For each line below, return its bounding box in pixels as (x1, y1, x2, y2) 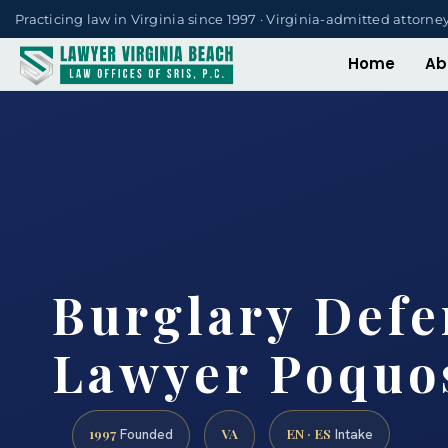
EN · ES (286, 424, 331, 443)
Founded (116, 425, 173, 444)
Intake (331, 425, 373, 444)
